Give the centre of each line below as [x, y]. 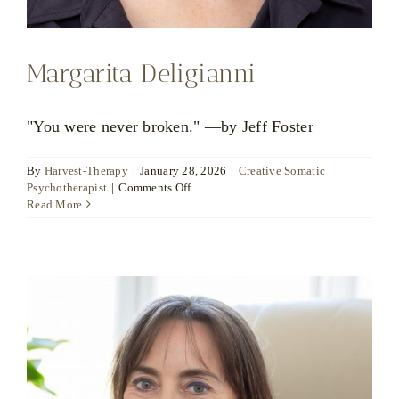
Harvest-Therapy [86, 170]
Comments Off [155, 187]
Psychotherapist [67, 187]
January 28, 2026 [183, 170]
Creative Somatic [282, 170]
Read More [55, 204]
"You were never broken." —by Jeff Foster [170, 126]
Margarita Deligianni [142, 73]
